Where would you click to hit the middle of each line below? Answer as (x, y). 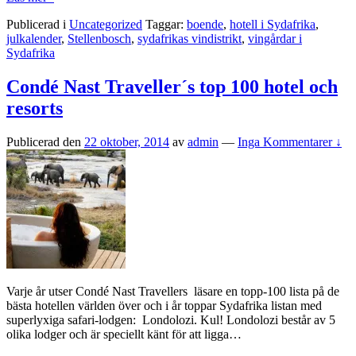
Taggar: (164, 24)
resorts (35, 108)
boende (205, 24)
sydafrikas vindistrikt (190, 38)
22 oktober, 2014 (127, 141)
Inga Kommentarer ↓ (290, 141)
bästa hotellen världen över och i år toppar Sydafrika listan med (164, 305)
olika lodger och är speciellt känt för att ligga (118, 334)
